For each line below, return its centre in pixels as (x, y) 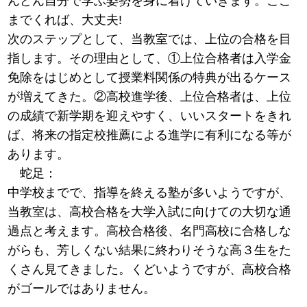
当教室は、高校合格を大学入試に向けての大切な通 (150, 212)
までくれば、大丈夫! (65, 20)
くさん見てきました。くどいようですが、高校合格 (150, 270)
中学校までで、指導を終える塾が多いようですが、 (150, 193)
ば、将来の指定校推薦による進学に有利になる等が (150, 135)
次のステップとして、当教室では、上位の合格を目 (150, 39)
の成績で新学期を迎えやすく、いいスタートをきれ (150, 116)
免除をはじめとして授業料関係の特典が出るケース (150, 78)
